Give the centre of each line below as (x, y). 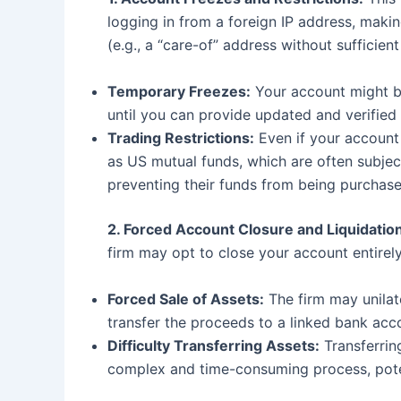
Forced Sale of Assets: (186, 299)
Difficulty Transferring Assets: (213, 345)
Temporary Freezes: (179, 91)
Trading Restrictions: (181, 137)
